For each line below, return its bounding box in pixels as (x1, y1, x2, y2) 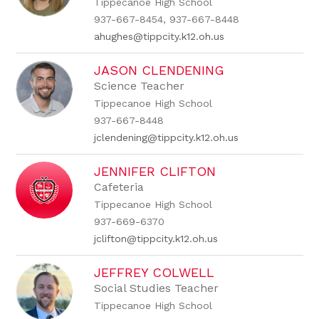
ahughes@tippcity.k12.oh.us (94, 31, 225, 42)
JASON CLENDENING (94, 63, 225, 78)
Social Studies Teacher (94, 281, 219, 295)
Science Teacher (94, 79, 185, 93)
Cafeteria (94, 180, 145, 194)
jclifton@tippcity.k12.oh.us (94, 233, 219, 244)
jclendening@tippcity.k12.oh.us (94, 132, 239, 143)
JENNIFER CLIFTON (94, 164, 216, 179)
